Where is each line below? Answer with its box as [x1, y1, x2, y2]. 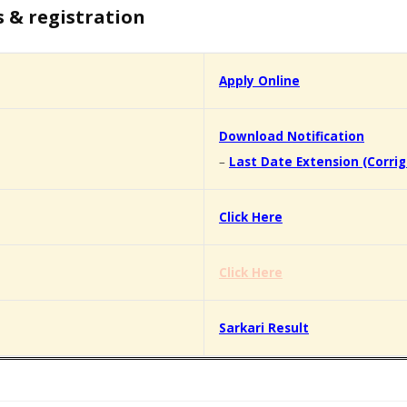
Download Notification [219, 128, 364, 145]
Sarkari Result [219, 320, 309, 337]
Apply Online [219, 73, 300, 90]
